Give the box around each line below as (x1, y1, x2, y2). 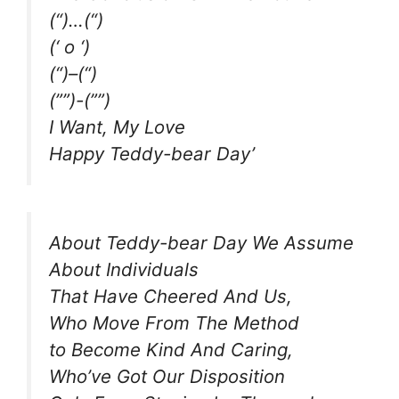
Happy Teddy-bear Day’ (49, 142, 255, 165)
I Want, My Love (49, 115, 185, 138)
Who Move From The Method (49, 312, 299, 335)
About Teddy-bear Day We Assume (49, 232, 354, 255)
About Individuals (49, 258, 199, 281)
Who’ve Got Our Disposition (49, 365, 285, 388)
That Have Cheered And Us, (49, 285, 292, 308)
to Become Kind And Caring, (49, 338, 293, 362)
